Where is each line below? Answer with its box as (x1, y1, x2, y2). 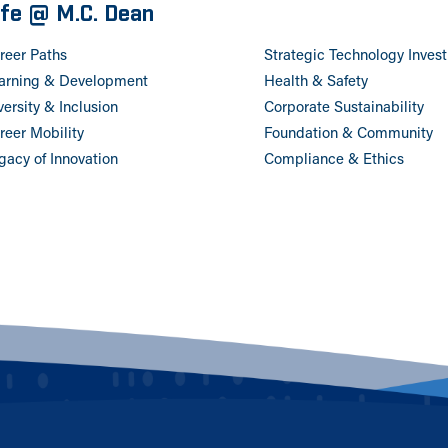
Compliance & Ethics (264, 153, 405, 169)
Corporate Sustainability (264, 101, 425, 117)
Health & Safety (264, 75, 369, 91)
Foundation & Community (264, 127, 434, 143)
